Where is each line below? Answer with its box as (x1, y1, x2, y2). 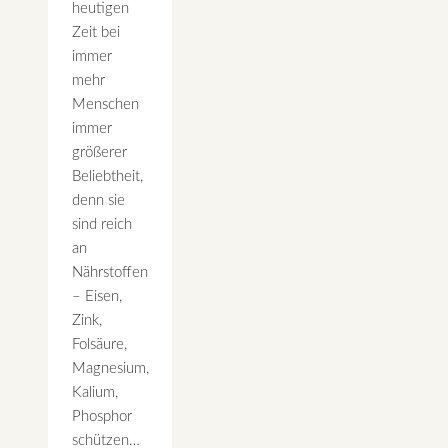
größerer (72, 144, 127, 160)
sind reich (72, 216, 132, 232)
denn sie (72, 192, 125, 208)
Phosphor (72, 408, 132, 424)
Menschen (72, 96, 139, 112)
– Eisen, (72, 288, 122, 304)
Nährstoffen (72, 264, 148, 280)
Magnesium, (72, 360, 149, 376)
